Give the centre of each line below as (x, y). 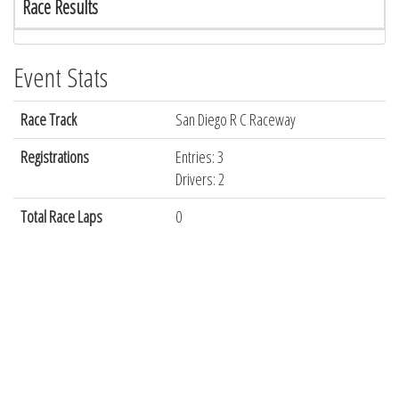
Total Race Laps (61, 216)
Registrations (55, 157)
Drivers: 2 (200, 179)
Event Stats (61, 77)
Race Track (49, 119)
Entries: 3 (199, 157)
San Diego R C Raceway (236, 119)
